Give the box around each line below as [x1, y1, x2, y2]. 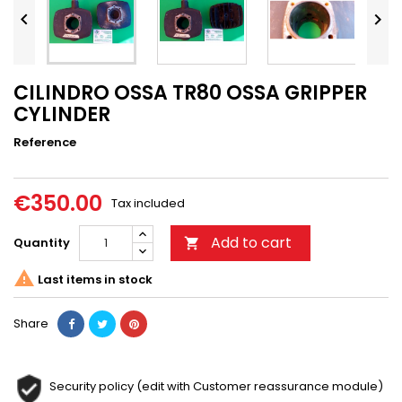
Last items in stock [35, 271, 153, 289]
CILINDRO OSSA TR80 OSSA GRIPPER [13, 78, 367, 107]
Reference [13, 133, 76, 151]
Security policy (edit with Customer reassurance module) [49, 377, 383, 395]
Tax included [111, 194, 185, 212]
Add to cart [211, 232, 292, 253]
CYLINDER [13, 100, 110, 128]
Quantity [13, 233, 70, 251]
